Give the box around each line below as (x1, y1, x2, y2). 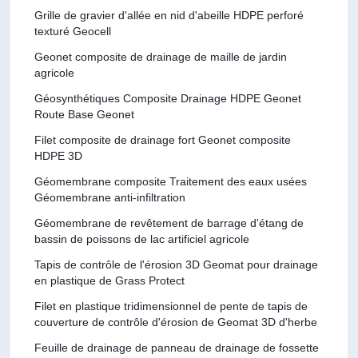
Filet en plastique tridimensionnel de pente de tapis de (34, 299, 308, 312)
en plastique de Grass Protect (34, 273, 185, 287)
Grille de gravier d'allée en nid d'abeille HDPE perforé (34, 8, 304, 22)
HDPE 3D (34, 149, 83, 162)
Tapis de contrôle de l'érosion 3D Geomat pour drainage (34, 257, 319, 271)
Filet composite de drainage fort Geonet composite (34, 133, 292, 146)
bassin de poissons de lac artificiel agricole (34, 232, 250, 245)
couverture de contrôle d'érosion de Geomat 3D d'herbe (34, 315, 318, 328)
